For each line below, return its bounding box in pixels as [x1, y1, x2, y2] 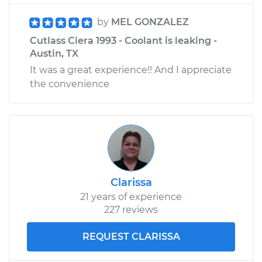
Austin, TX [30, 47, 78, 59]
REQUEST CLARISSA [82, 230, 180, 242]
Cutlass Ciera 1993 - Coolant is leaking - [30, 35, 217, 46]
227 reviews [104, 204, 158, 215]
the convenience [30, 78, 109, 89]
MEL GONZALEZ [111, 16, 189, 27]
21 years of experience [80, 191, 182, 202]
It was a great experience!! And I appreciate [30, 64, 232, 75]
